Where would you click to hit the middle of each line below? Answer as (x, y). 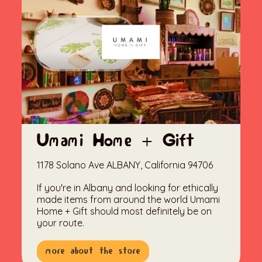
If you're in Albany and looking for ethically (128, 188)
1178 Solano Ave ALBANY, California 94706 (125, 165)
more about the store (93, 251)
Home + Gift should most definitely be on (125, 211)
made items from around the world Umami (129, 200)
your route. (61, 223)
